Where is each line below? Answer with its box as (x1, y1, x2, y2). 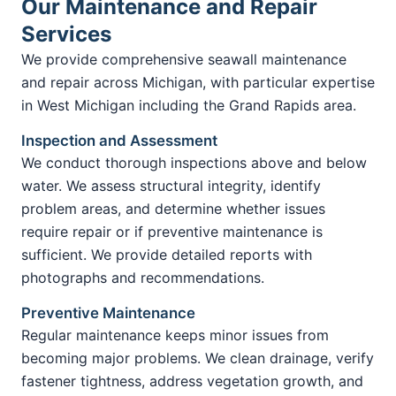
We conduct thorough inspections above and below (21, 153, 367, 171)
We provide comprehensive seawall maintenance (21, 49, 346, 68)
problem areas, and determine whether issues (21, 199, 325, 217)
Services (21, 20, 111, 47)
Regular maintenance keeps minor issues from (21, 325, 329, 344)
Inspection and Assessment (21, 131, 217, 149)
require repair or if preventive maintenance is (21, 222, 323, 240)
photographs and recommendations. (21, 268, 264, 286)
